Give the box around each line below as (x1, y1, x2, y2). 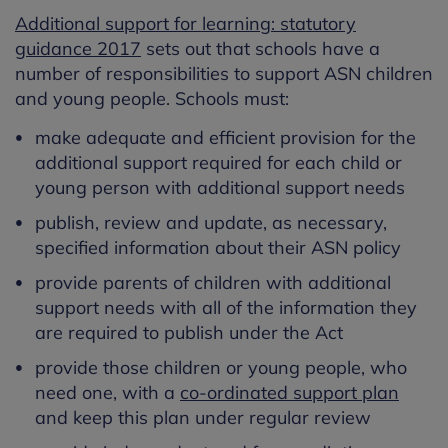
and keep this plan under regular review (35, 406, 371, 429)
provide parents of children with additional (35, 271, 391, 294)
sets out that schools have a (141, 37, 380, 60)
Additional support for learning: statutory (15, 12, 356, 35)
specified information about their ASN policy (35, 236, 401, 259)
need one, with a (35, 381, 180, 404)
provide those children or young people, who (35, 356, 407, 379)
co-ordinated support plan (180, 381, 399, 404)
